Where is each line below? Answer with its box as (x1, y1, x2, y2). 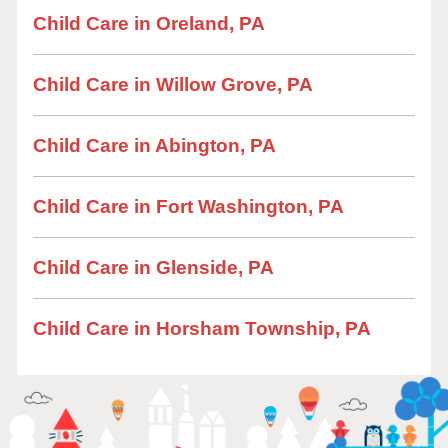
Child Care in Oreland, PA (33, 13, 265, 34)
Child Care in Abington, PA (33, 135, 276, 156)
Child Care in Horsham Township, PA (33, 318, 371, 339)
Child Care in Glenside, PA (33, 257, 274, 278)
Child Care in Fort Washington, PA (33, 196, 344, 217)
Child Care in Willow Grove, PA (33, 74, 313, 95)
